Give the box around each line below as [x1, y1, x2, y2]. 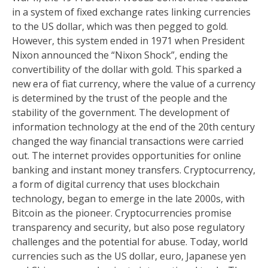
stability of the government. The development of [12, 106, 230, 119]
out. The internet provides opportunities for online [12, 149, 241, 162]
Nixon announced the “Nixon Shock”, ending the [12, 48, 228, 62]
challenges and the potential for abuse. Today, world [12, 235, 248, 248]
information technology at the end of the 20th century [12, 120, 255, 133]
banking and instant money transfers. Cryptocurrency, [12, 163, 255, 176]
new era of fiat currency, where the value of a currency [12, 77, 255, 90]
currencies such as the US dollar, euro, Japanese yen [12, 249, 246, 263]
